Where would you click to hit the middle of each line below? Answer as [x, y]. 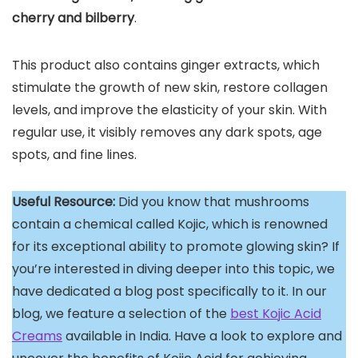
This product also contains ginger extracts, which [166, 65]
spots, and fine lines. [74, 154]
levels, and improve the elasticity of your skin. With [169, 109]
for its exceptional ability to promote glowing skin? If [176, 246]
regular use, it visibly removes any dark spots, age [167, 132]
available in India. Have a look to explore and [202, 336]
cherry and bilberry [73, 18]
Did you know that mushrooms [212, 201]
